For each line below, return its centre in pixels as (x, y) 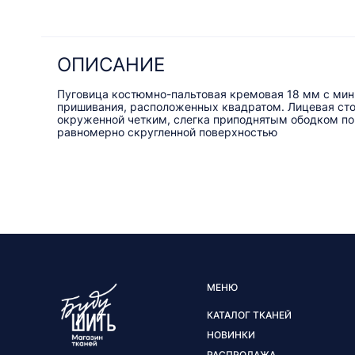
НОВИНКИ (231, 335)
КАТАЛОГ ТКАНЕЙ (249, 315)
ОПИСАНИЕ (111, 65)
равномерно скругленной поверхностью (167, 132)
